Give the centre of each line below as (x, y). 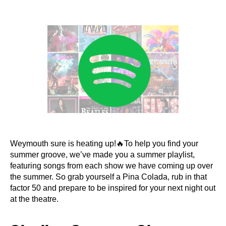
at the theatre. (34, 199)
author (50, 16)
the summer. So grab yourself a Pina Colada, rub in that (108, 177)
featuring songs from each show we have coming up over (111, 165)
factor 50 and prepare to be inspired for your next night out (113, 188)
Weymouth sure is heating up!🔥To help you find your (104, 143)
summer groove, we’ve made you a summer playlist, (102, 154)
